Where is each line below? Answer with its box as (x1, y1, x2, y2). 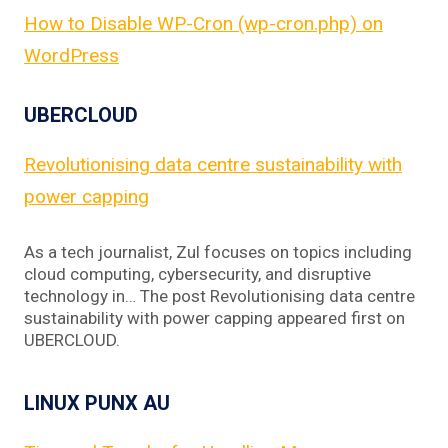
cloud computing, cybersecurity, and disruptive (24, 263, 371, 284)
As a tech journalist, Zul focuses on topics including (24, 241, 412, 262)
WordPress (24, 43, 119, 67)
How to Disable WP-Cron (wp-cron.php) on (24, 11, 383, 35)
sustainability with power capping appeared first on (24, 307, 405, 328)
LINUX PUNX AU (24, 390, 170, 415)
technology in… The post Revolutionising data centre (24, 285, 415, 306)
